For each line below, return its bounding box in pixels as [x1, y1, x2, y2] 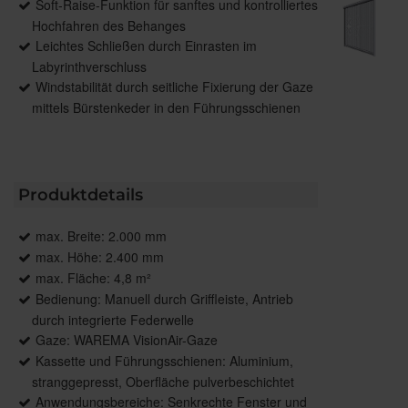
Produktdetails [18, 185, 143, 206]
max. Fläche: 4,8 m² [36, 269, 151, 288]
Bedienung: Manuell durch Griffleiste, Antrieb [36, 290, 293, 309]
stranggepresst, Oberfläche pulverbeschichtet [32, 372, 294, 392]
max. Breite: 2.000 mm [36, 227, 167, 246]
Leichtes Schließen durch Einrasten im [36, 36, 257, 56]
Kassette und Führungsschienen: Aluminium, [36, 352, 293, 371]
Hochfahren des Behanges [32, 16, 186, 36]
